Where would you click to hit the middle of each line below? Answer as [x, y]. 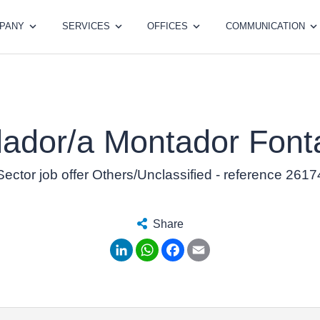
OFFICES [168, 26]
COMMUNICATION [265, 26]
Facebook [210, 244]
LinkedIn [155, 244]
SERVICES [86, 26]
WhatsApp [185, 244]
